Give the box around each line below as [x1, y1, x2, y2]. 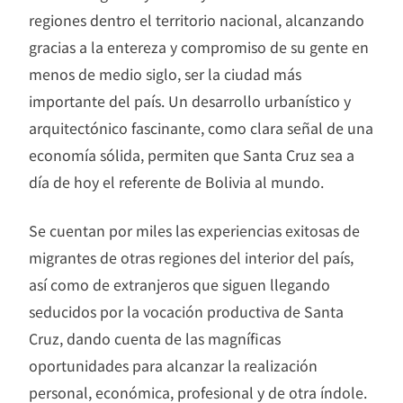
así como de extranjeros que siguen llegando [29, 273, 330, 295]
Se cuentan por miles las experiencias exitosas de [29, 219, 360, 241]
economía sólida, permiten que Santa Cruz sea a [29, 143, 354, 166]
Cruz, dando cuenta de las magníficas [29, 327, 281, 349]
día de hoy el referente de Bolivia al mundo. [29, 170, 324, 193]
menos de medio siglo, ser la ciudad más [29, 62, 301, 85]
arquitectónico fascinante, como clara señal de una [29, 116, 373, 139]
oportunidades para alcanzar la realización [29, 354, 318, 376]
